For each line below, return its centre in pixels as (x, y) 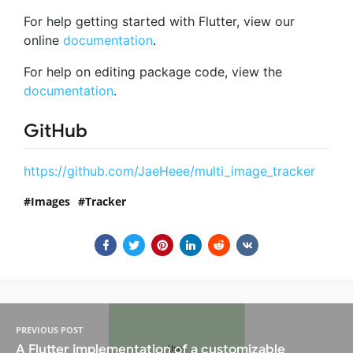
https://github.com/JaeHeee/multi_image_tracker (169, 171)
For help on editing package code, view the (153, 71)
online (43, 40)
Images (50, 201)
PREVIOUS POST (49, 329)
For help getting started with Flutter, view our (159, 21)
